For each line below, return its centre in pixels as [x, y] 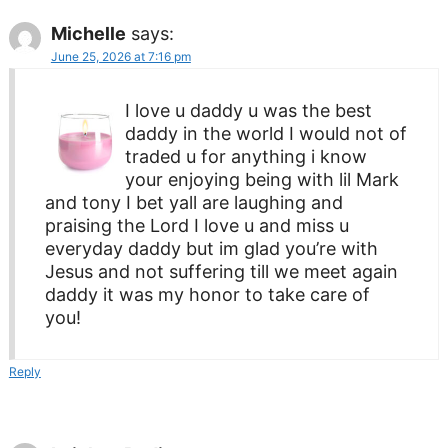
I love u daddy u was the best [248, 110]
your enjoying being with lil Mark [261, 179]
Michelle [88, 33]
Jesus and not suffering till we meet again [221, 271]
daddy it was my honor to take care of [207, 294]
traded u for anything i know [245, 156]
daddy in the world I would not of [265, 133]
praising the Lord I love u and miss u [196, 225]
